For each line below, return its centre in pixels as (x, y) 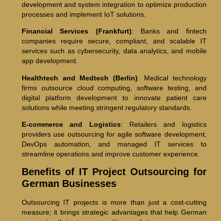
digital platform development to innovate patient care (114, 97)
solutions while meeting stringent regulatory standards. (107, 107)
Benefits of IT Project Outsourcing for (114, 172)
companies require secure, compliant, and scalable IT (114, 41)
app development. (50, 61)
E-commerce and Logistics (71, 125)
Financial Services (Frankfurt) (76, 31)
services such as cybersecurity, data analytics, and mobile (114, 51)
